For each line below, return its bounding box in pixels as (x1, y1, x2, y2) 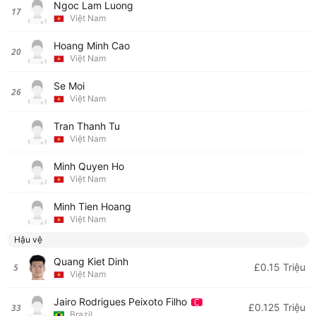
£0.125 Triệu (248, 301, 305, 313)
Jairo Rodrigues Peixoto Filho (54, 296, 190, 308)
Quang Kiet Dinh (54, 255, 128, 267)
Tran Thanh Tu (54, 120, 120, 132)
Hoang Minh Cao (54, 39, 130, 51)
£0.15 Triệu (254, 261, 305, 273)
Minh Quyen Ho (54, 160, 124, 172)
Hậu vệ (14, 234, 42, 245)
